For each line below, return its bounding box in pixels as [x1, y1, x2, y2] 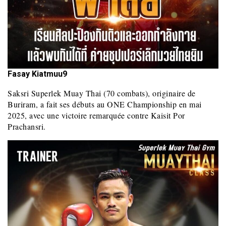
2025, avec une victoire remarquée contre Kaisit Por [8, 110, 185, 121]
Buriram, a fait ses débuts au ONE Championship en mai [8, 99, 202, 110]
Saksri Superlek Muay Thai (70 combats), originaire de [8, 88, 196, 99]
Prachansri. [8, 121, 46, 132]
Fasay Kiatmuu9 [8, 69, 67, 79]
